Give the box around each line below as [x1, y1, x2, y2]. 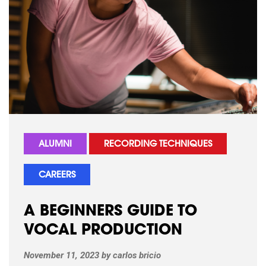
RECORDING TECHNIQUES [104, 140, 212, 149]
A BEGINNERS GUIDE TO [24, 204, 197, 220]
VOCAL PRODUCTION [24, 223, 182, 239]
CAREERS [39, 171, 75, 180]
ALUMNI [39, 140, 72, 149]
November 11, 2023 [24, 249, 99, 261]
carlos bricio [113, 249, 161, 261]
